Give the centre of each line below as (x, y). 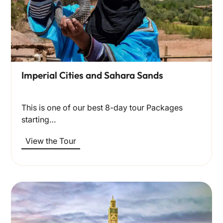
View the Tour (51, 141)
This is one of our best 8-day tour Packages (102, 107)
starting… (38, 119)
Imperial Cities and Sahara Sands (92, 75)
